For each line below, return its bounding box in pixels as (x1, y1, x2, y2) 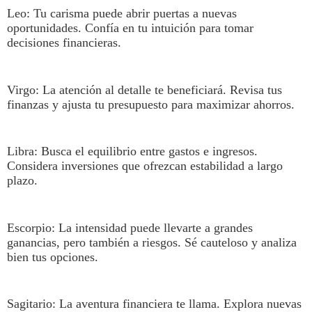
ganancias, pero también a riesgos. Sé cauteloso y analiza (6, 235, 297, 249)
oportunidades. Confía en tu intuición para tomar (6, 21, 253, 35)
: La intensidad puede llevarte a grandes (51, 220, 253, 235)
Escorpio (6, 220, 52, 235)
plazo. (6, 173, 38, 188)
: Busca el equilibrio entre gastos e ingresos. (33, 144, 258, 159)
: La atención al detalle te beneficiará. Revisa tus (35, 82, 282, 97)
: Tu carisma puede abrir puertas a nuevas (26, 6, 237, 20)
